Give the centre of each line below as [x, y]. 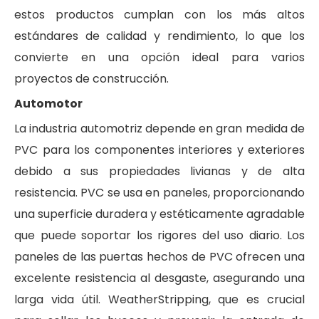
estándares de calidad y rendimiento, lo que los [159, 36]
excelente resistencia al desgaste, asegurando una [159, 278]
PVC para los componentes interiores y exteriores [159, 150]
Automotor [48, 103]
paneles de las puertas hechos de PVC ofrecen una [159, 256]
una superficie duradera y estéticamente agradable [159, 214]
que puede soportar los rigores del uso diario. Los [159, 235]
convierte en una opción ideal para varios [159, 57]
